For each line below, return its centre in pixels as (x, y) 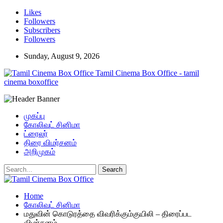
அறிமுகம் (40, 152)
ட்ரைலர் (36, 134)
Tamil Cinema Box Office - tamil (147, 73)
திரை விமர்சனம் (50, 143)
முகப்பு (34, 116)
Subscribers (42, 30)
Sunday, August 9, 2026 (62, 56)
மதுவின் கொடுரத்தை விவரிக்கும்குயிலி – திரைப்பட (108, 214)
